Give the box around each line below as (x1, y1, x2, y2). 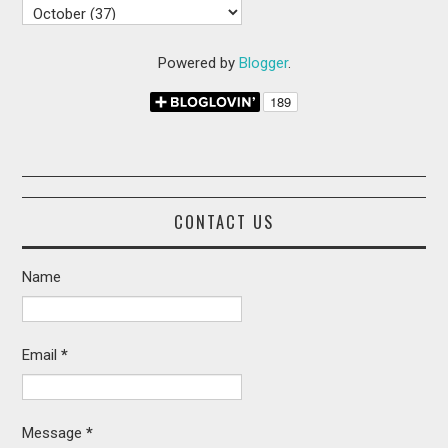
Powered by (157, 54, 239, 73)
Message (22, 424, 87, 443)
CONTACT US (174, 209, 274, 235)
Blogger (238, 54, 288, 73)
